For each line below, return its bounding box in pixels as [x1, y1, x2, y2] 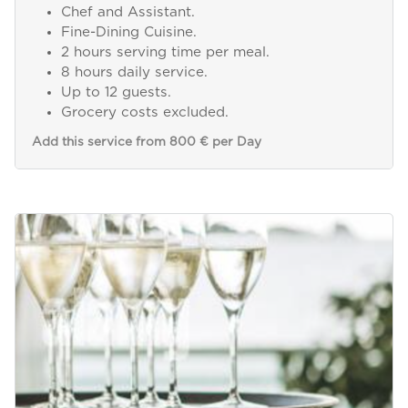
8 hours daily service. [60, 66, 208, 80]
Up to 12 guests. [60, 86, 171, 100]
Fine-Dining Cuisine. [60, 25, 197, 40]
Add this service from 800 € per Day [31, 136, 261, 149]
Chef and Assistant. [60, 5, 195, 20]
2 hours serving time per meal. [60, 46, 270, 60]
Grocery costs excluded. [60, 106, 229, 120]
